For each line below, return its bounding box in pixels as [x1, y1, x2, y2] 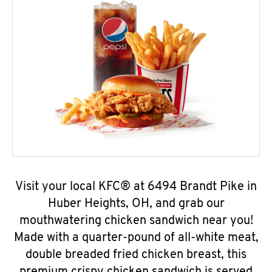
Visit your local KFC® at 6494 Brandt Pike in [15, 181, 257, 193]
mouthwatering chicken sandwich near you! [19, 215, 253, 227]
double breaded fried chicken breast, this [25, 249, 246, 261]
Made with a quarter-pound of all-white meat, [13, 232, 259, 244]
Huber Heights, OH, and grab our [47, 198, 225, 210]
